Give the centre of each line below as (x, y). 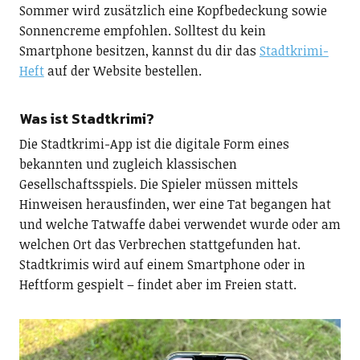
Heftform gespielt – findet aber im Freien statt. (157, 284)
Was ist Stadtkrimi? (86, 118)
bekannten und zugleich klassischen (128, 164)
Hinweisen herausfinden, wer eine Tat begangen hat (175, 204)
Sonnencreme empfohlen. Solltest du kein (142, 30)
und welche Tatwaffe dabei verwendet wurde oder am (180, 224)
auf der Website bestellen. (123, 70)
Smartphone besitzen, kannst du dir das (139, 50)
